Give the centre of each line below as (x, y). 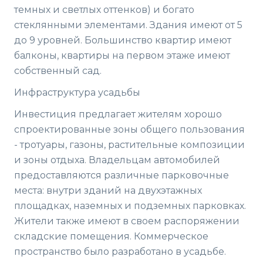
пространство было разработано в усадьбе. (120, 251)
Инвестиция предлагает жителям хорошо (118, 114)
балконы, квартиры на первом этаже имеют (122, 55)
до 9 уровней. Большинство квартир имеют (123, 40)
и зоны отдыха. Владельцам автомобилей (117, 160)
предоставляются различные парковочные (122, 175)
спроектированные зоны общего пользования (129, 129)
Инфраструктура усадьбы (77, 92)
